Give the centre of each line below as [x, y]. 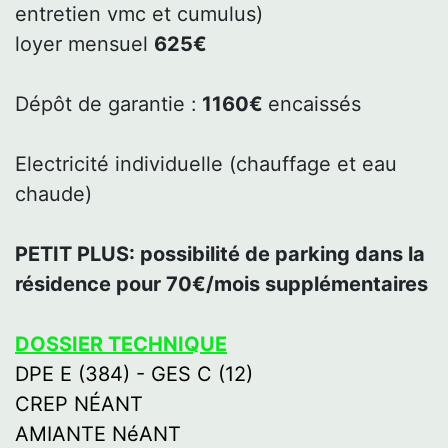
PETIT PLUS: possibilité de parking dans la [220, 253]
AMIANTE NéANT [98, 433]
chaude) [53, 193]
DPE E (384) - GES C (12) [134, 373]
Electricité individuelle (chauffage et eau [206, 163]
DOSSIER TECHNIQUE [121, 343]
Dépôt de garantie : [106, 103]
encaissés [314, 103]
